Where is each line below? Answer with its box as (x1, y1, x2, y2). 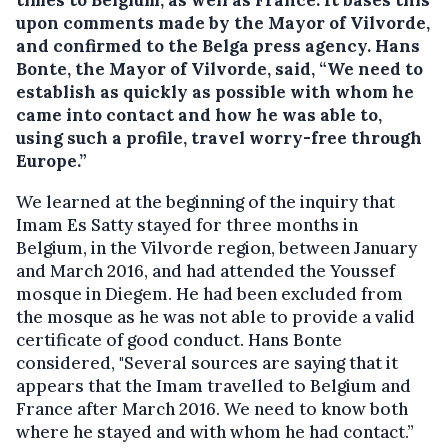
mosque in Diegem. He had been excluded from (16, 283, 403, 306)
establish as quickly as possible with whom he (16, 81, 414, 104)
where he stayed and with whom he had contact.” (16, 421, 414, 444)
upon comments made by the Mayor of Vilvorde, (16, 12, 430, 35)
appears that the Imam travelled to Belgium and (16, 375, 411, 398)
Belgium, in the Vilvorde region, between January (16, 237, 417, 260)
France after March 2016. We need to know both (16, 398, 408, 421)
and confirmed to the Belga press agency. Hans (16, 35, 420, 58)
